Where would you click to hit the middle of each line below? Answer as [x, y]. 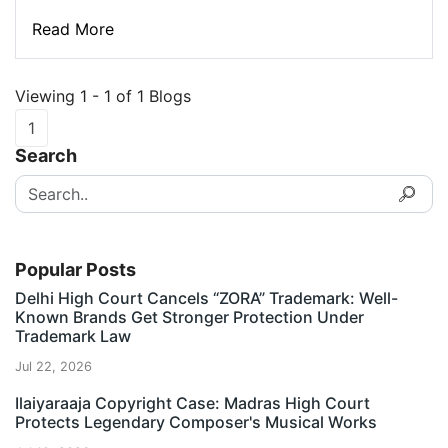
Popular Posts [75, 269]
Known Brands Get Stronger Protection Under [189, 317]
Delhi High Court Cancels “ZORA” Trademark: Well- [206, 298]
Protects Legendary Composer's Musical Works [196, 422]
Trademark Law [73, 336]
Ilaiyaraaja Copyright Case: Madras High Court [192, 403]
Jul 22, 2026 [53, 366]
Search [46, 155]
